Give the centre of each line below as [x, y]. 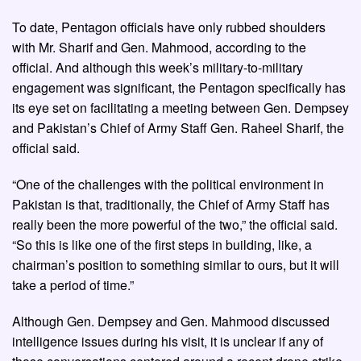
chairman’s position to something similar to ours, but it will [176, 265]
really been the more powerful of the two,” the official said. [175, 225]
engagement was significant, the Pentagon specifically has [179, 88]
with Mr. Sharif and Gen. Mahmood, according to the [159, 48]
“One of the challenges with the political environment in [168, 185]
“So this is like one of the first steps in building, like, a [162, 245]
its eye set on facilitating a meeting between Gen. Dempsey [180, 108]
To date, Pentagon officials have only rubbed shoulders [169, 27]
